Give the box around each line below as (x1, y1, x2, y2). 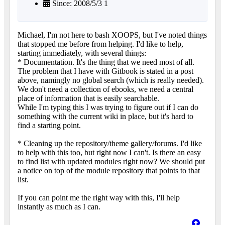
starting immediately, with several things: (18, 48, 146, 57)
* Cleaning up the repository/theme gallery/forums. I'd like (18, 139, 202, 148)
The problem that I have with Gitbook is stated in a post (18, 66, 193, 75)
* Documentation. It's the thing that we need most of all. (18, 57, 194, 66)
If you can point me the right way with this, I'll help (18, 193, 180, 202)
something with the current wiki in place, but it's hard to (18, 111, 193, 121)
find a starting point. (18, 121, 81, 130)
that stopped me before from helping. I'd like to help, (18, 39, 183, 48)
